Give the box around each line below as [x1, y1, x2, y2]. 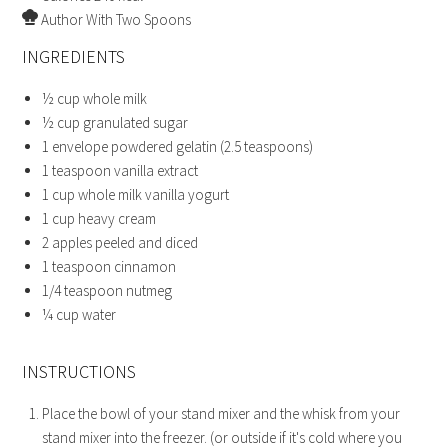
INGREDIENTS [22, 45, 126, 69]
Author [41, 10, 84, 30]
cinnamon [114, 257, 177, 277]
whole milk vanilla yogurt [78, 185, 230, 205]
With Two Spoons [86, 10, 192, 30]
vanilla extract [114, 161, 199, 181]
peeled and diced [95, 233, 199, 253]
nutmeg [126, 281, 173, 301]
